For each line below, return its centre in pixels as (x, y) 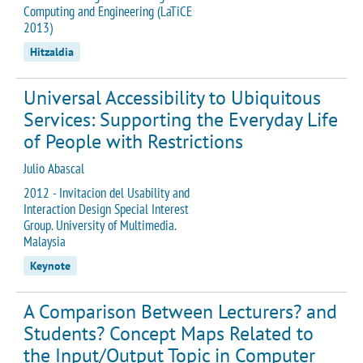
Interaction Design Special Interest (106, 209)
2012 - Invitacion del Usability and (107, 192)
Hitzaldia (52, 51)
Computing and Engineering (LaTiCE (108, 11)
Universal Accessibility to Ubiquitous (172, 97)
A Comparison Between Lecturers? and (180, 311)
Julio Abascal (54, 168)
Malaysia (45, 241)
